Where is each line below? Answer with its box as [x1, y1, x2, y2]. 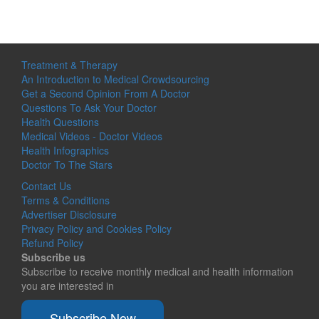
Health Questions [21, 115, 99, 130]
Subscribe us [21, 250, 85, 265]
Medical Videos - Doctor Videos [21, 129, 162, 144]
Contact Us [21, 179, 71, 194]
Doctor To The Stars [21, 157, 113, 172]
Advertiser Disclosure [21, 207, 117, 222]
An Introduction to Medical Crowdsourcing [21, 72, 209, 87]
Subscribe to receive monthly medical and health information [21, 264, 293, 279]
